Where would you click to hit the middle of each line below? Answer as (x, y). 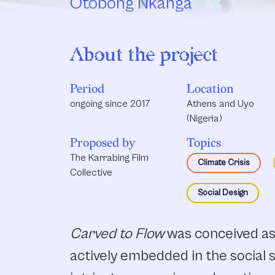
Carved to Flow (117, 234)
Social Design (223, 192)
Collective (91, 172)
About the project (144, 55)
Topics (204, 143)
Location (210, 89)
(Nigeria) (204, 118)
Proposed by (103, 143)
